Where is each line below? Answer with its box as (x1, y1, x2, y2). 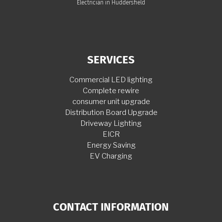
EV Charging (90, 151, 132, 161)
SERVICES (87, 55, 135, 66)
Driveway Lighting (80, 118, 142, 128)
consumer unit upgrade (72, 97, 150, 106)
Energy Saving (86, 140, 136, 150)
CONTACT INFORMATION (53, 202, 169, 213)
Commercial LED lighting (69, 75, 153, 84)
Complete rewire (83, 86, 139, 95)
